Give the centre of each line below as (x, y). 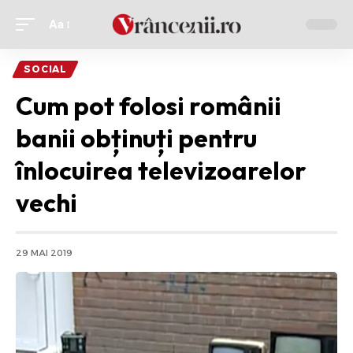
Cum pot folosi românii (149, 106)
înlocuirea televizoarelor (161, 170)
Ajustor (67, 33)
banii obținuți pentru (136, 138)
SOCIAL (46, 69)
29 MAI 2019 (44, 253)
